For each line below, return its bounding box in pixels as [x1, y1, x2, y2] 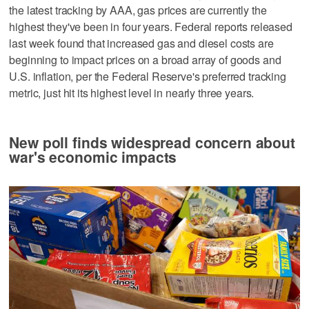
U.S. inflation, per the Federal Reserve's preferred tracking [9, 68, 286, 84]
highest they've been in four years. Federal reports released [9, 18, 292, 34]
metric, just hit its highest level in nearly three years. [9, 84, 255, 101]
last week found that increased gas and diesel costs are [9, 34, 274, 51]
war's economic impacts [9, 146, 177, 167]
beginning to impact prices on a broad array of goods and [9, 51, 281, 68]
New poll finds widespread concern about [9, 131, 295, 152]
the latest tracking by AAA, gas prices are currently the [9, 1, 267, 18]
